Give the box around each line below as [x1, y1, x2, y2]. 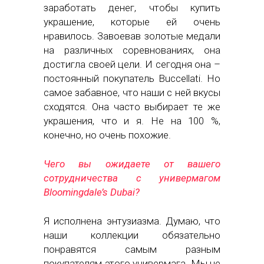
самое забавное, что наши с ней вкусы [44, 87, 220, 99]
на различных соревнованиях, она [44, 44, 220, 57]
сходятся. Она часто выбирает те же [44, 101, 220, 113]
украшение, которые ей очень [44, 16, 220, 28]
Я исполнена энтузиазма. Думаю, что [44, 215, 220, 227]
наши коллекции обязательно [44, 229, 220, 242]
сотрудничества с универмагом [44, 172, 220, 184]
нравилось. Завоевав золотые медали [44, 30, 220, 42]
